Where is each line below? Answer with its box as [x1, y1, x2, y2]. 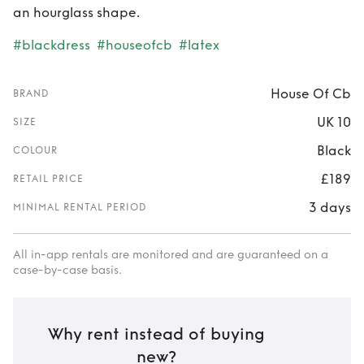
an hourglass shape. [13, 5, 140, 20]
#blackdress [13, 37, 90, 53]
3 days [309, 199, 351, 215]
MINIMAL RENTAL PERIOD [13, 201, 147, 213]
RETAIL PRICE [13, 173, 84, 184]
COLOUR [13, 145, 58, 156]
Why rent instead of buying [47, 325, 265, 344]
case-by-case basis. [13, 263, 122, 277]
